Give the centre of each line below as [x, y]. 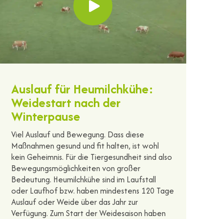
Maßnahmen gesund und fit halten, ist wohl [85, 145]
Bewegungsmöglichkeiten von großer [76, 168]
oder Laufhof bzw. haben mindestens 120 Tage [92, 190]
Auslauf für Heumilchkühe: [82, 88]
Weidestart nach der [66, 102]
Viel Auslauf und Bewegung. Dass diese [77, 134]
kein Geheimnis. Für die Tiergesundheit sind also [91, 157]
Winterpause [45, 116]
